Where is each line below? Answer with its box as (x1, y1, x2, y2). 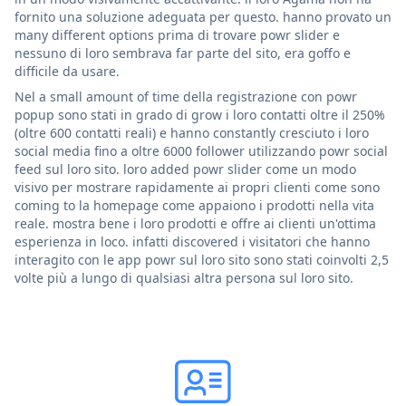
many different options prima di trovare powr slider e (14, 25, 340, 43)
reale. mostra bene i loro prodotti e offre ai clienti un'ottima (14, 214, 376, 232)
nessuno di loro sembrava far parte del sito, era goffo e (14, 43, 351, 62)
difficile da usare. (14, 62, 120, 80)
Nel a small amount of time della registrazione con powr (14, 87, 357, 105)
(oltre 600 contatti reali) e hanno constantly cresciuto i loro (14, 123, 369, 141)
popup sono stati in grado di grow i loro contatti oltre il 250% (14, 105, 385, 123)
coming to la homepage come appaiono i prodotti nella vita (14, 196, 374, 214)
